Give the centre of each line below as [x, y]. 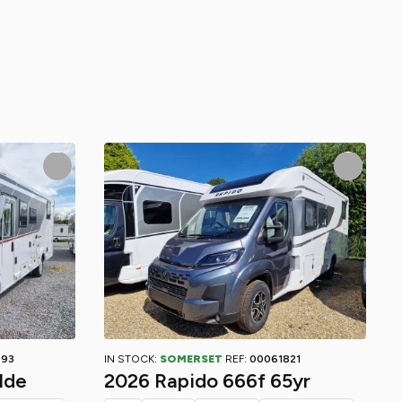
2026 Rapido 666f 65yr [207, 381]
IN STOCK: [132, 359]
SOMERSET [191, 359]
